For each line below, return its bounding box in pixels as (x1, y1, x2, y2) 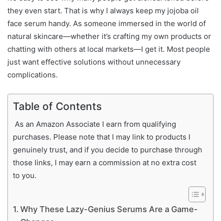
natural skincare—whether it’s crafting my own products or (7, 32, 211, 41)
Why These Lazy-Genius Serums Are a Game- (20, 204, 198, 215)
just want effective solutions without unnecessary (7, 57, 181, 67)
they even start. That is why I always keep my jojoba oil (7, 6, 199, 16)
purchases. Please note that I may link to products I (13, 132, 190, 142)
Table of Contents (13, 100, 102, 113)
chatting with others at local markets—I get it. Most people (7, 44, 210, 54)
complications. (7, 70, 58, 80)
